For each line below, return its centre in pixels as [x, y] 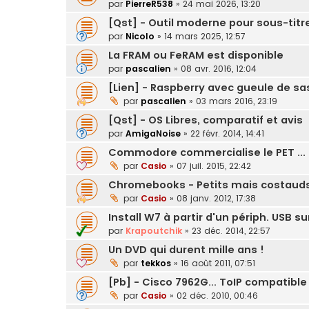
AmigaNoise [153, 134]
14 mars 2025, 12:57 [205, 37]
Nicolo [140, 37]
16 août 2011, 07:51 [218, 263]
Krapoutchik [154, 231]
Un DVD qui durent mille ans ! [186, 250]
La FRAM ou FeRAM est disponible [196, 56]
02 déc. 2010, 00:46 [217, 296]
